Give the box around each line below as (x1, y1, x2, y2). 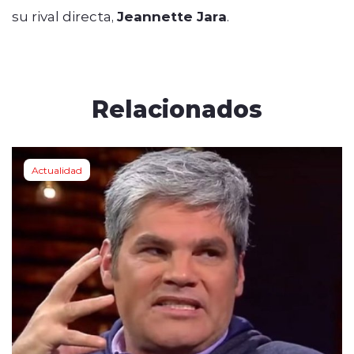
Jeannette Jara (117, 6, 227, 25)
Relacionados (92, 91, 262, 124)
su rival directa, (12, 6, 117, 24)
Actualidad (32, 163, 82, 176)
